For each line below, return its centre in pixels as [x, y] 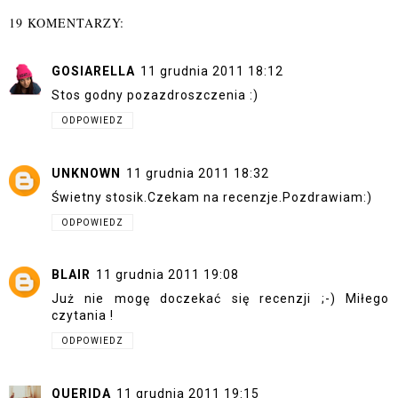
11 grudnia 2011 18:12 [212, 71]
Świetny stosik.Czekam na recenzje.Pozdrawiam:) [212, 197]
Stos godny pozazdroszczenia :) [155, 95]
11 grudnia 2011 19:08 [167, 275]
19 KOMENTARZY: [67, 23]
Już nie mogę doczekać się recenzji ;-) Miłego [220, 298]
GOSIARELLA [93, 71]
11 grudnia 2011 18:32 [198, 173]
